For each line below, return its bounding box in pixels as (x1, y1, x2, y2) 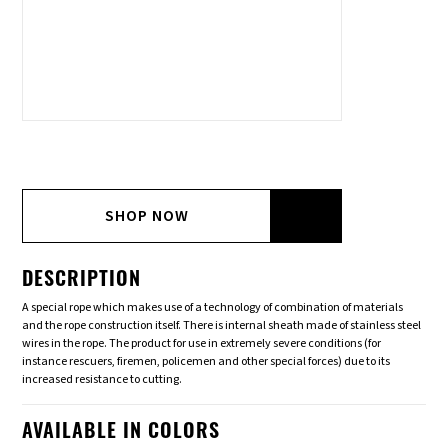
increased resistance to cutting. (22, 371, 183, 389)
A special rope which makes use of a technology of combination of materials (22, 299, 404, 317)
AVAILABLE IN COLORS (22, 423, 221, 444)
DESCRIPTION (22, 271, 142, 292)
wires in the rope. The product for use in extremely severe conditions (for (22, 335, 382, 353)
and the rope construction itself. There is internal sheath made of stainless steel (22, 317, 422, 335)
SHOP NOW (105, 205, 190, 228)
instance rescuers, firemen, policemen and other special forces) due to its (22, 353, 391, 371)
